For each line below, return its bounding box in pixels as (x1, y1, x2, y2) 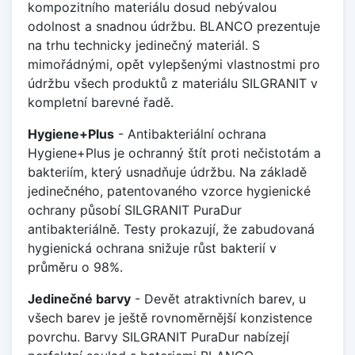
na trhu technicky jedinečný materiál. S (28, 36, 260, 53)
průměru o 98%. (28, 258, 123, 275)
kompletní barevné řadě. (28, 94, 174, 110)
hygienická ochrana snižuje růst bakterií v (28, 239, 277, 256)
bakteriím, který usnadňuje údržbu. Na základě (28, 163, 307, 180)
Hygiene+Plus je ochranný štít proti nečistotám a (28, 144, 321, 161)
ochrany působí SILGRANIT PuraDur (28, 201, 242, 218)
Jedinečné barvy (28, 290, 131, 307)
